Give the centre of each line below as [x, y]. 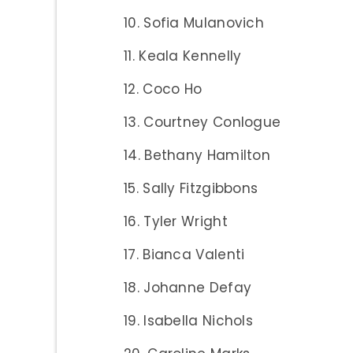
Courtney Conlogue [212, 122]
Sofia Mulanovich [204, 22]
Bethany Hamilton [208, 155]
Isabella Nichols [199, 320]
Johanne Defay [198, 287]
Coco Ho [173, 89]
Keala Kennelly [190, 56]
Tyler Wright [186, 221]
